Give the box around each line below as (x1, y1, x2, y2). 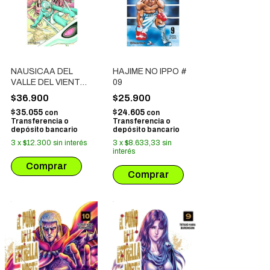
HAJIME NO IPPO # (113, 66, 187, 76)
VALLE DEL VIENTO (11, 77, 87, 87)
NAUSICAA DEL (11, 66, 73, 76)
